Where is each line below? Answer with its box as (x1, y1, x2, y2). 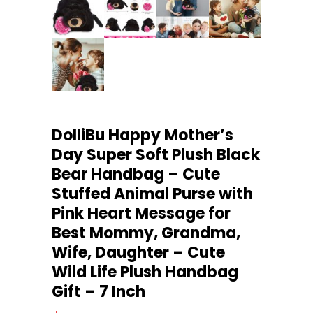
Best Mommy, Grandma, (52, 221, 240, 244)
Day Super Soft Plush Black (52, 143, 260, 166)
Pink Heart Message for (52, 202, 231, 224)
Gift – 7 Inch (52, 280, 145, 303)
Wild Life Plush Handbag (52, 261, 238, 283)
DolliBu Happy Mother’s (52, 124, 233, 146)
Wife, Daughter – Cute (52, 241, 225, 263)
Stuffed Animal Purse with (52, 182, 253, 205)
